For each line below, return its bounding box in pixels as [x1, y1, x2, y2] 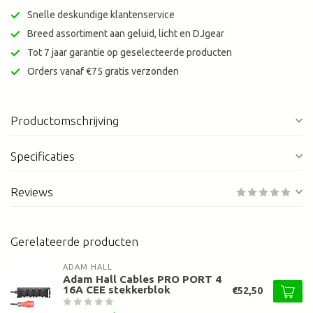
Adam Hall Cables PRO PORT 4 [63, 273, 221, 286]
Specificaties [10, 150, 75, 163]
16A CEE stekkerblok [63, 284, 170, 296]
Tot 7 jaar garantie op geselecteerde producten [27, 47, 232, 59]
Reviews [10, 185, 53, 199]
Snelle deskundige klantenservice [27, 9, 175, 21]
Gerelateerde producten [10, 235, 138, 249]
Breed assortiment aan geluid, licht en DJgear [27, 28, 224, 40]
